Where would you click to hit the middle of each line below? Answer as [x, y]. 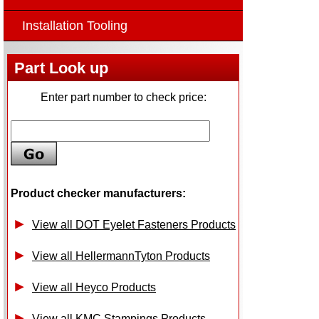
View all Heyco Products [94, 287]
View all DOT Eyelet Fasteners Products [134, 225]
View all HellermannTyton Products [121, 256]
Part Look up [61, 68]
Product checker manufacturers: [98, 193]
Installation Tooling [75, 26]
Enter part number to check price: [123, 97]
